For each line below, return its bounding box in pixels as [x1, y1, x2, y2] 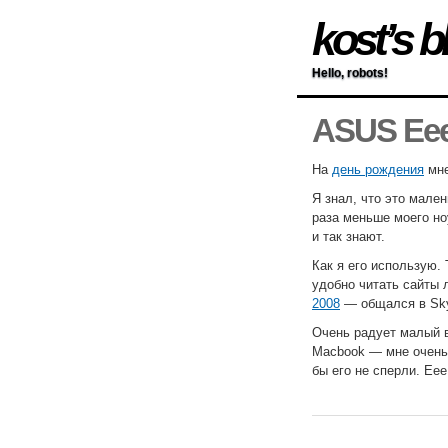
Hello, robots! [312, 66, 388, 80]
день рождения [332, 162, 424, 178]
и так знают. [312, 229, 385, 245]
